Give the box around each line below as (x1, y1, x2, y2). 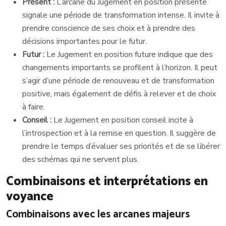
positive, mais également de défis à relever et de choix (22, 88, 216, 100)
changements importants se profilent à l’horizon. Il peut (22, 62, 217, 74)
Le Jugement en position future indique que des (46, 49, 213, 61)
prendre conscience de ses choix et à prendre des (22, 23, 195, 34)
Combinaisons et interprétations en (6, 171, 208, 193)
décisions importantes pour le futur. (22, 36, 147, 47)
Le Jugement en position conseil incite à (53, 115, 193, 126)
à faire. (22, 101, 45, 113)
